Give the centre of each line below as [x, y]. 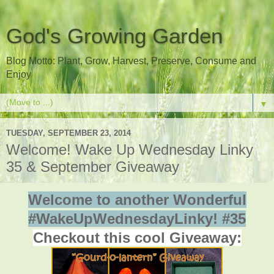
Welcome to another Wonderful [137, 199]
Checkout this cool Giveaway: [137, 237]
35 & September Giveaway [93, 167]
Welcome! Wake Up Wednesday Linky [130, 150]
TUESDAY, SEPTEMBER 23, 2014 [68, 133]
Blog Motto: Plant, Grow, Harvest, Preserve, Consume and [131, 61]
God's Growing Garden [114, 36]
